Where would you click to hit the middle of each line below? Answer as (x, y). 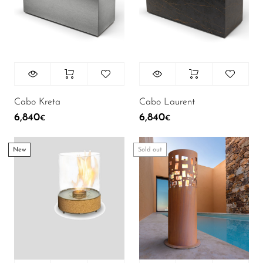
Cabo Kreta (37, 102)
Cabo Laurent (167, 102)
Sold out (150, 150)
